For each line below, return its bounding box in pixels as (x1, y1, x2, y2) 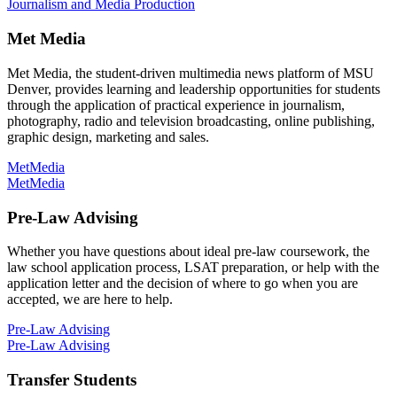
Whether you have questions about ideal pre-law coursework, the (7, 244, 370, 260)
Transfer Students (7, 370, 136, 389)
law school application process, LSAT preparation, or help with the (7, 260, 379, 276)
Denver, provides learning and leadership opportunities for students (7, 81, 380, 97)
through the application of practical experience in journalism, (7, 97, 345, 113)
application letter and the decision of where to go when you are (7, 276, 358, 292)
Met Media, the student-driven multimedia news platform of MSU (7, 65, 374, 81)
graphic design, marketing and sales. (7, 128, 209, 144)
